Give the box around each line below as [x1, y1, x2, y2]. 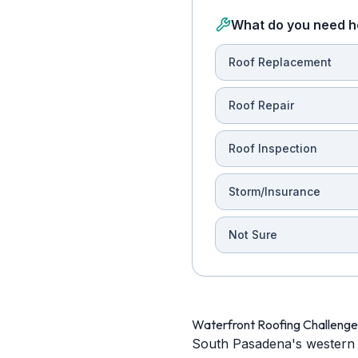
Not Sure [229, 228, 277, 241]
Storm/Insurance [229, 185, 320, 198]
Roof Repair [229, 98, 294, 112]
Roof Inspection [229, 141, 317, 155]
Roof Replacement [229, 55, 332, 69]
